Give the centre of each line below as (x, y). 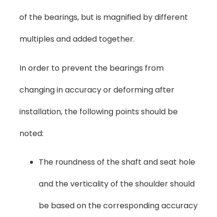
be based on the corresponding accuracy (118, 205)
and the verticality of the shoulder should (117, 184)
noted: (31, 133)
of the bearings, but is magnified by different (104, 17)
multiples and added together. (77, 39)
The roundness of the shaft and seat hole (117, 162)
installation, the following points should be (99, 111)
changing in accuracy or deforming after (97, 90)
